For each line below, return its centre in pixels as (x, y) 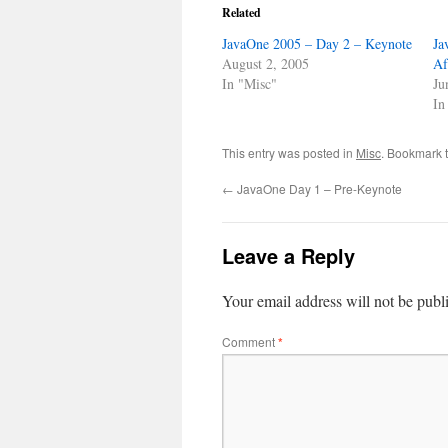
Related (241, 12)
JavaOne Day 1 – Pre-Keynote (318, 188)
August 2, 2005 (265, 63)
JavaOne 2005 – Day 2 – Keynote (317, 43)
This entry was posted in (289, 152)
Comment (250, 341)
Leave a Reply (288, 255)
